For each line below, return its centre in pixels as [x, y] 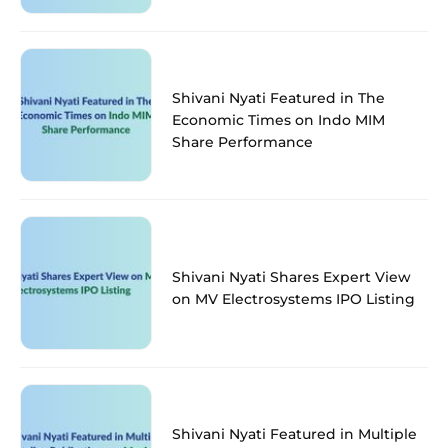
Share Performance [242, 141]
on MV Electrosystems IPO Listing [293, 298]
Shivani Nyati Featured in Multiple [294, 433]
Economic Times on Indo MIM [278, 119]
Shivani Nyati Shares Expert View [291, 276]
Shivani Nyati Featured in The [278, 97]
